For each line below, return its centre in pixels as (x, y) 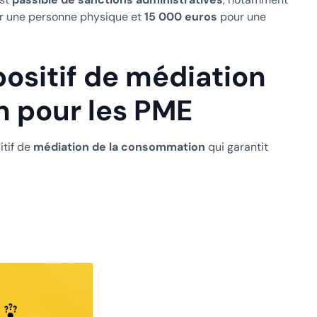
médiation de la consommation (119, 146)
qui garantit (236, 146)
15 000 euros (180, 16)
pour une (241, 16)
